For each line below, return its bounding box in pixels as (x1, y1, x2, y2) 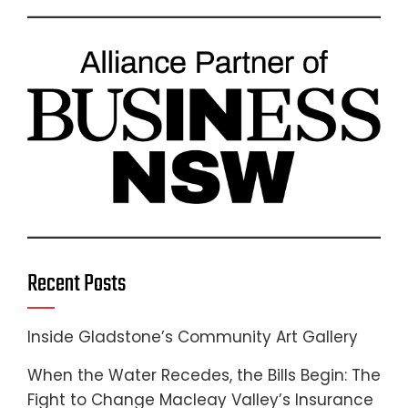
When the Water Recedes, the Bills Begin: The (27, 364, 381, 387)
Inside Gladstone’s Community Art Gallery (27, 326, 358, 349)
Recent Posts (27, 266, 126, 303)
